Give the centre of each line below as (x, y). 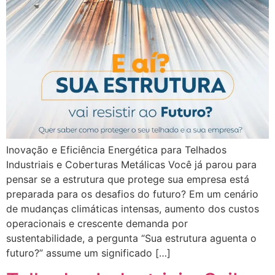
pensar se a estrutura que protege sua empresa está (128, 179)
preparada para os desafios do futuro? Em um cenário (132, 194)
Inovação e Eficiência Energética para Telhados (116, 150)
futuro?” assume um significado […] (88, 253)
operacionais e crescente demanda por (97, 223)
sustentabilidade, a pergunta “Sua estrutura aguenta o (131, 238)
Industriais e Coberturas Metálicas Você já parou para (131, 165)
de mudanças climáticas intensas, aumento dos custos (133, 209)
